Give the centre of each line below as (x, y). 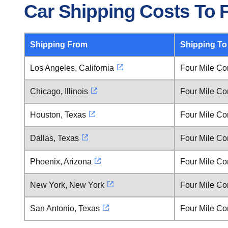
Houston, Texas (58, 115)
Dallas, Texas (54, 138)
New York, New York (67, 185)
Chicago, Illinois (59, 91)
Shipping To (204, 45)
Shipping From (59, 45)
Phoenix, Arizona (61, 162)
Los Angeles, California (72, 68)
